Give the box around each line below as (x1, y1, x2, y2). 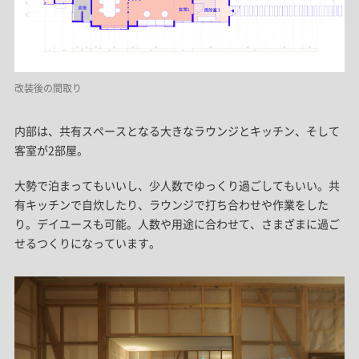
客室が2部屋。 (14, 142, 88, 159)
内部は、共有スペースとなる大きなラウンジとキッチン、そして (14, 123, 340, 139)
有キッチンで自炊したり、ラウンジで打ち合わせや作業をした (14, 196, 329, 213)
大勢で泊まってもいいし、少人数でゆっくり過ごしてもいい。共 (14, 177, 340, 194)
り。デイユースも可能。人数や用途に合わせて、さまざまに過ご (14, 216, 340, 232)
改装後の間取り (14, 81, 82, 96)
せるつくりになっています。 (14, 235, 160, 252)
